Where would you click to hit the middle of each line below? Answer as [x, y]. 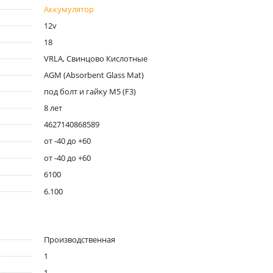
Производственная [79, 240]
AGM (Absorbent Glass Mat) [94, 75]
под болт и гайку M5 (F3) [90, 91]
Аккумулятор [69, 9]
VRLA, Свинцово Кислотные [95, 58]
